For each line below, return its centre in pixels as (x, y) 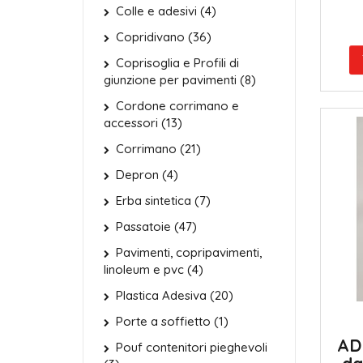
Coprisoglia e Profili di (177, 63)
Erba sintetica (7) (163, 201)
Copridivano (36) (164, 37)
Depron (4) (147, 175)
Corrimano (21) (158, 149)
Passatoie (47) (156, 226)
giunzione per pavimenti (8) (180, 80)
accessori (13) (143, 123)
